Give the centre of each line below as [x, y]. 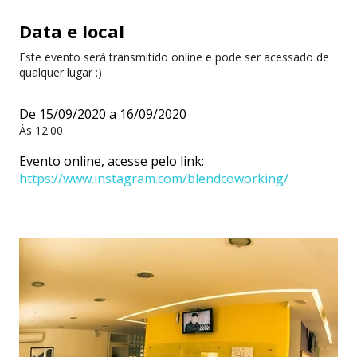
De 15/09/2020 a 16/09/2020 [103, 114]
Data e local [72, 31]
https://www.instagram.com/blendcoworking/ [154, 179]
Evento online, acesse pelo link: [112, 161]
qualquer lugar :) [61, 73]
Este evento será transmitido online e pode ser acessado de [174, 57]
